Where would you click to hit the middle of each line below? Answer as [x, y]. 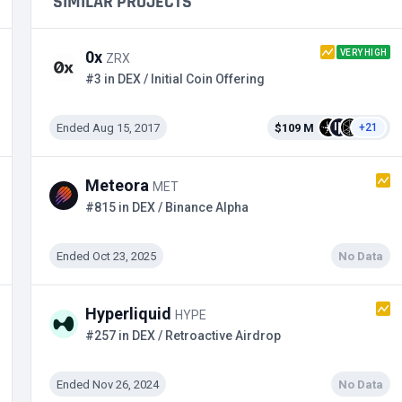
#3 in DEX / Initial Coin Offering [175, 79]
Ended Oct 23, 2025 [106, 256]
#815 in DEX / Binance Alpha [167, 207]
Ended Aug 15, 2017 [108, 127]
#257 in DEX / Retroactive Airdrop [183, 336]
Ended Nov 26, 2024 [108, 384]
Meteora [119, 185]
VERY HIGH [363, 52]
